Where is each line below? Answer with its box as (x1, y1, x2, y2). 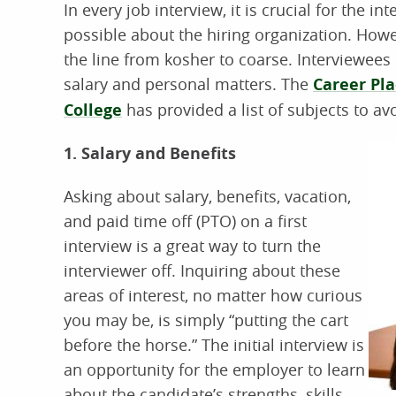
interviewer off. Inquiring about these (64, 260, 340, 281)
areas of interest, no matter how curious (64, 285, 362, 306)
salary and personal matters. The (64, 73, 313, 95)
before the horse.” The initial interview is (64, 334, 364, 355)
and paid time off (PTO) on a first (64, 210, 307, 232)
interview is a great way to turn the (64, 235, 321, 256)
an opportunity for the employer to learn (64, 359, 365, 380)
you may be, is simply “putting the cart (64, 309, 348, 331)
